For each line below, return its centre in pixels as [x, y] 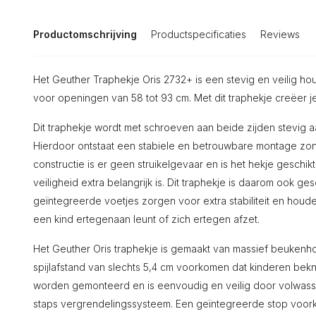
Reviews [280, 34]
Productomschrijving [85, 34]
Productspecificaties [199, 34]
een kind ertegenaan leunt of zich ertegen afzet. [146, 219]
